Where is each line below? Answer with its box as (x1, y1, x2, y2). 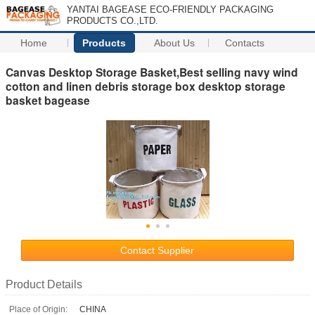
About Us (154, 37, 195, 49)
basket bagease (6, 91, 90, 108)
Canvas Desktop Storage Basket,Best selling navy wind (6, 63, 298, 80)
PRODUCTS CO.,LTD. (67, 15, 158, 26)
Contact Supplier (120, 244, 195, 256)
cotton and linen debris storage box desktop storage (6, 77, 285, 94)
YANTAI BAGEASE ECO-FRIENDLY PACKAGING (67, 4, 274, 15)
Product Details (6, 278, 82, 290)
